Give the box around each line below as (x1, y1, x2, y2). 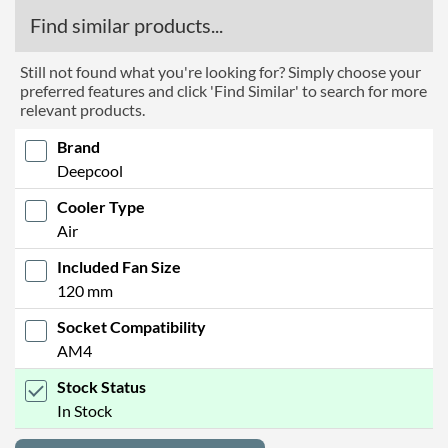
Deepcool (57, 160, 123, 180)
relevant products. (20, 99, 145, 119)
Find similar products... (30, 12, 223, 37)
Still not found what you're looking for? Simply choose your (20, 61, 421, 81)
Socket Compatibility (57, 316, 206, 336)
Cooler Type (57, 196, 145, 216)
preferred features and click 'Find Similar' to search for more (20, 80, 427, 100)
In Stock (57, 400, 112, 420)
